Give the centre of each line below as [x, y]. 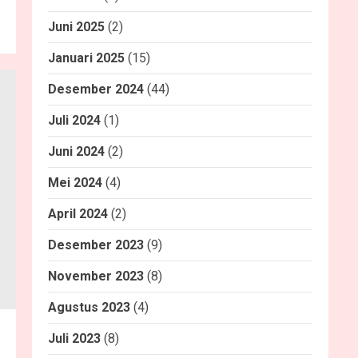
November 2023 [96, 276]
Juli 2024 [74, 120]
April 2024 [78, 214]
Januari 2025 [86, 58]
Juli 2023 [74, 338]
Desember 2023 [96, 245]
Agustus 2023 [89, 307]
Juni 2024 [76, 151]
